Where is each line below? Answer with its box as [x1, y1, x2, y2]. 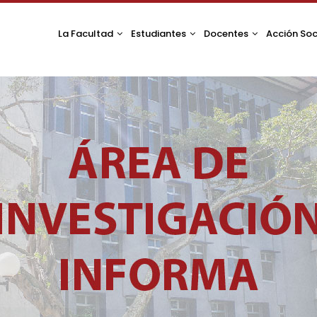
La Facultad [58, 27, 115, 40]
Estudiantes [131, 27, 188, 40]
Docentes [204, 27, 250, 40]
